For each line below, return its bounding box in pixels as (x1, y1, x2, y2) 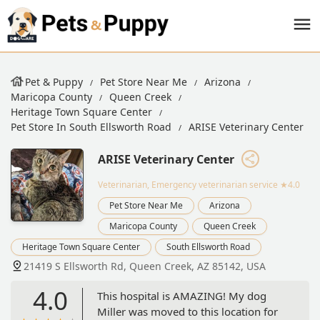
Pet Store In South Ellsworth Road (11, 120, 171, 134)
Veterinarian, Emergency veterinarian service (98, 178, 278, 191)
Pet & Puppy (25, 75, 83, 89)
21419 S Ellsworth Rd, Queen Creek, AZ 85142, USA (24, 259, 266, 273)
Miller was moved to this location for (97, 304, 278, 319)
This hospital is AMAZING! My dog (97, 288, 266, 303)
